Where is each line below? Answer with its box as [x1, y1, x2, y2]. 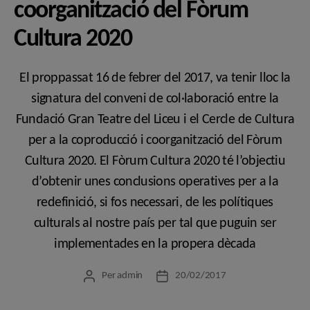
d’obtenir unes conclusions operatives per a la [31, 174, 279, 189]
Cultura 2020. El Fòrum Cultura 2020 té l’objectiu [24, 154, 286, 168]
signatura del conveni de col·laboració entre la [31, 91, 279, 106]
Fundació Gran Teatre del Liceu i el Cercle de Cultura [15, 112, 295, 127]
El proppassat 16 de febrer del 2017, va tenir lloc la [19, 71, 291, 85]
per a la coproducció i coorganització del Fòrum [28, 133, 282, 147]
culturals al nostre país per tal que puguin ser [33, 216, 277, 230]
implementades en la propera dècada [54, 237, 256, 251]
